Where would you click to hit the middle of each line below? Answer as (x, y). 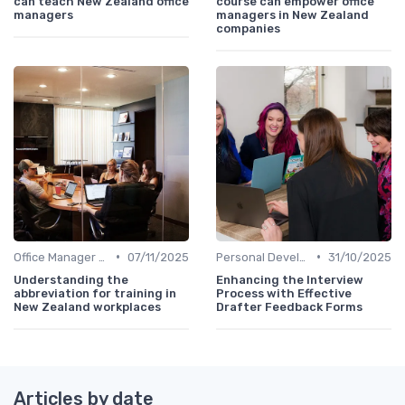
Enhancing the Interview (290, 279)
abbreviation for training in (95, 293)
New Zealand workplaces (87, 306)
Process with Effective (284, 293)
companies (248, 28)
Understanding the (71, 279)
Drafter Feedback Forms (289, 306)
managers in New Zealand (292, 14)
